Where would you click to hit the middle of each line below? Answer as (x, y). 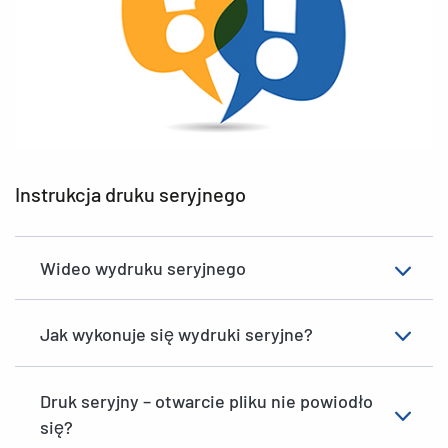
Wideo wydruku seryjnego (143, 268)
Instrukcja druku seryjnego (130, 194)
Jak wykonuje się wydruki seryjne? (176, 334)
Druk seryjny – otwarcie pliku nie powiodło (206, 401)
